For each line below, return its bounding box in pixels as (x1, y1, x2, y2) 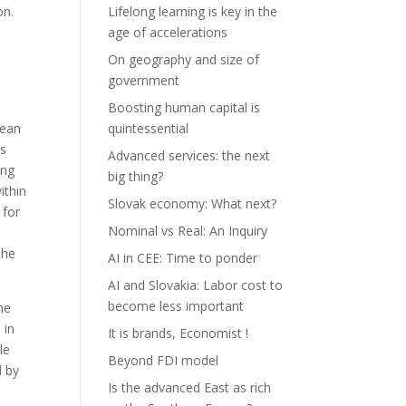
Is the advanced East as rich (108, 379, 272, 396)
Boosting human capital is (108, 99, 261, 116)
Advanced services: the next (108, 147, 271, 164)
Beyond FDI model (108, 352, 219, 369)
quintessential (108, 120, 189, 137)
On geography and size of (108, 51, 260, 68)
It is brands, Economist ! (108, 324, 249, 342)
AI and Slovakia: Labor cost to (108, 276, 284, 294)
